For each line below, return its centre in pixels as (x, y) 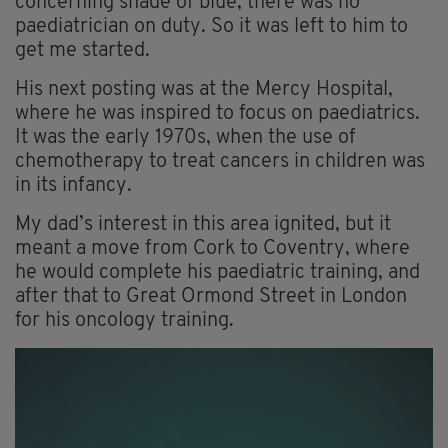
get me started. (82, 50)
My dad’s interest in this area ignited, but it (203, 224)
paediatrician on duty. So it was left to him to (211, 26)
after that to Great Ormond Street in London (211, 296)
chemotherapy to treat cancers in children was (220, 161)
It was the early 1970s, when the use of (185, 137)
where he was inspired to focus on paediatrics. (217, 113)
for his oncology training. (124, 320)
